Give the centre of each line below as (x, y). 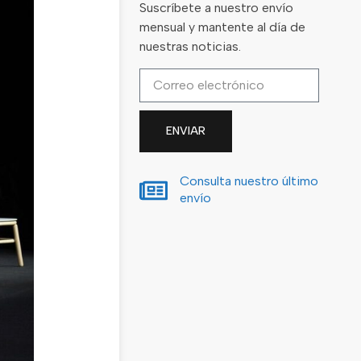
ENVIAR (185, 131)
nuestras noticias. (191, 47)
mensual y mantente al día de (222, 27)
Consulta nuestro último (249, 180)
